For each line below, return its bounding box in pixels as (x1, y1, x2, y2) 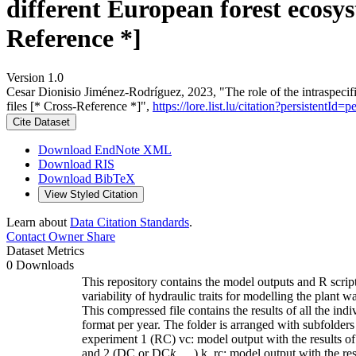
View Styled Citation (44, 188, 137, 200)
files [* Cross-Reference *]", (6, 99, 153, 113)
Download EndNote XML (38, 142, 172, 157)
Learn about (6, 215, 70, 229)
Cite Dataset (13, 115, 70, 128)
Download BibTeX (38, 171, 135, 185)
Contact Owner (6, 229, 83, 243)
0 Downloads (6, 257, 74, 272)
